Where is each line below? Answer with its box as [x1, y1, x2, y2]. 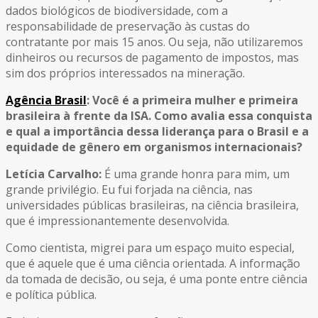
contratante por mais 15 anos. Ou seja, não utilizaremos [6, 34, 303, 50]
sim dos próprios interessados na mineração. [6, 65, 245, 82]
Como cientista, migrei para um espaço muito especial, [6, 240, 295, 256]
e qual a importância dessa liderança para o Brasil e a [6, 124, 309, 140]
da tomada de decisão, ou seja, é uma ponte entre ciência [6, 271, 307, 287]
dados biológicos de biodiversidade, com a [6, 3, 228, 19]
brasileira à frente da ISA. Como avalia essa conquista [6, 108, 312, 124]
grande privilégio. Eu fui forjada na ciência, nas [6, 182, 253, 198]
